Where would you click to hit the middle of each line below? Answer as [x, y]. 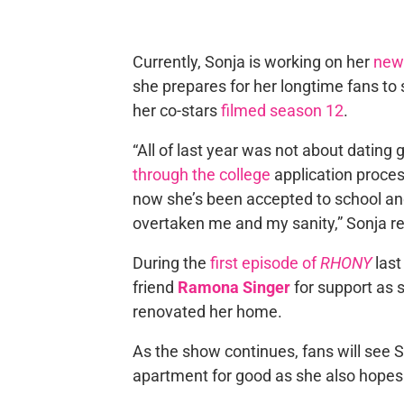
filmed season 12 [282, 110]
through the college [201, 174]
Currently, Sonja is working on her [252, 61]
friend [155, 287]
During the [171, 262]
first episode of [265, 262]
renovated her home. [207, 311]
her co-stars [176, 110]
